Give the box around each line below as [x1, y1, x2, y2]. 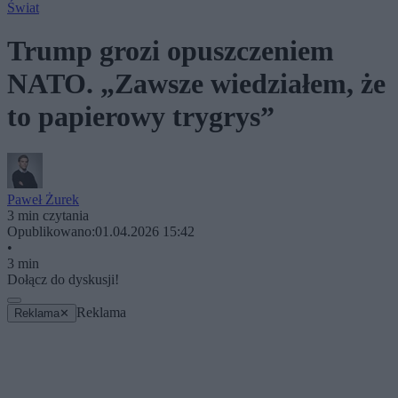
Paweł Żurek [7, 191, 79, 207]
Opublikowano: [7, 223, 95, 239]
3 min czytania [7, 207, 89, 223]
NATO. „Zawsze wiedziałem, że [7, 68, 386, 100]
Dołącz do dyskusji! [7, 271, 119, 287]
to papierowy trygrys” [7, 100, 275, 133]
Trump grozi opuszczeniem [7, 35, 334, 68]
